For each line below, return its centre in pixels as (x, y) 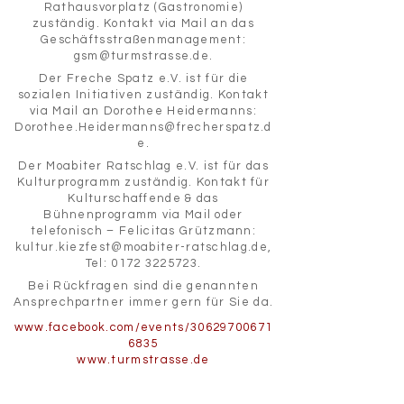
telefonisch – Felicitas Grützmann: (143, 231)
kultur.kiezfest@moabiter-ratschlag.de (141, 247)
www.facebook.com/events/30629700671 (143, 327)
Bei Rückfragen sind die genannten (143, 286)
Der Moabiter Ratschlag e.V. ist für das (143, 166)
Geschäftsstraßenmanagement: (143, 40)
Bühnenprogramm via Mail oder (143, 215)
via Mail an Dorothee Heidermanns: (143, 111)
